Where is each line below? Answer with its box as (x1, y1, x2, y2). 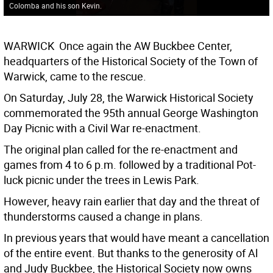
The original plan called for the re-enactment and (4, 142, 238, 157)
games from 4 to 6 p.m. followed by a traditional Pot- (4, 157, 256, 172)
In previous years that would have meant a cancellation (4, 230, 269, 246)
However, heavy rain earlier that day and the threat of (4, 194, 260, 209)
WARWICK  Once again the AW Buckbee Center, (4, 38, 232, 54)
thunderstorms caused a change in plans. (4, 209, 203, 224)
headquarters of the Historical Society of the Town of (4, 54, 258, 69)
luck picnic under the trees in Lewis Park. (4, 172, 199, 188)
